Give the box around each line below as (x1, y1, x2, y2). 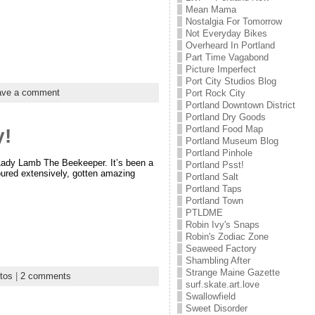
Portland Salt (185, 172, 238, 182)
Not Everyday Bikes (185, 28, 267, 39)
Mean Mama (185, 4, 236, 15)
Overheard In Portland (185, 40, 275, 51)
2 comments (20, 271, 71, 282)
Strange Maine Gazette (185, 267, 280, 278)
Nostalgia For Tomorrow (185, 16, 282, 27)
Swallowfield (185, 291, 236, 302)
